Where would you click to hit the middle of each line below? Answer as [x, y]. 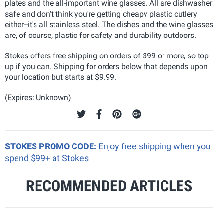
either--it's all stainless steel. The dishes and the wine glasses [109, 24]
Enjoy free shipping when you [154, 146]
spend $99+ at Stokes [47, 158]
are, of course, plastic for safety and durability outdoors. [100, 35]
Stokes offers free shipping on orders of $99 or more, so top [107, 55]
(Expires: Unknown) [38, 97]
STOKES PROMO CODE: [52, 146]
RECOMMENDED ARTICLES [109, 186]
